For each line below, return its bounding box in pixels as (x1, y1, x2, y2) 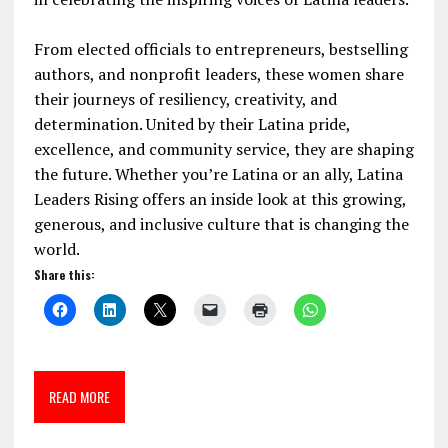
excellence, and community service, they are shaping (33, 137, 414, 160)
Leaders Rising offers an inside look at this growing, (33, 187, 406, 210)
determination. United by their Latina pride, (33, 112, 350, 135)
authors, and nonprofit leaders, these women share (33, 62, 404, 85)
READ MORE (48, 385, 110, 407)
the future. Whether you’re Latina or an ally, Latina (33, 162, 403, 185)
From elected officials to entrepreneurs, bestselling (33, 37, 408, 60)
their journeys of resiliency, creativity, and (33, 87, 337, 110)
